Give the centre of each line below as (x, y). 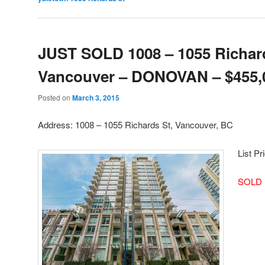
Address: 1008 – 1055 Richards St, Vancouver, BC (135, 124)
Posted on (55, 98)
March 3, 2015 (96, 98)
